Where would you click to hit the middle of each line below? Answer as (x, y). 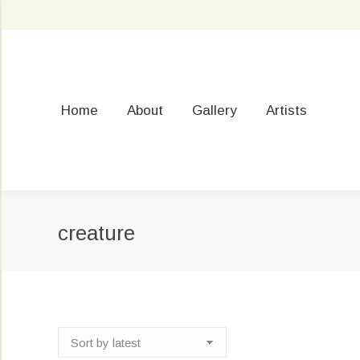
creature (96, 233)
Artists (286, 110)
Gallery (215, 110)
